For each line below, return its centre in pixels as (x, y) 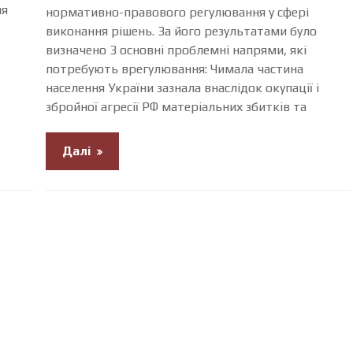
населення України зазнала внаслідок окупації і (183, 87)
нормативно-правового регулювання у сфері (178, 12)
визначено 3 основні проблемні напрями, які (176, 50)
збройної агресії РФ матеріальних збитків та (176, 106)
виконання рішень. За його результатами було (182, 31)
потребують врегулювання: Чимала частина (175, 69)
